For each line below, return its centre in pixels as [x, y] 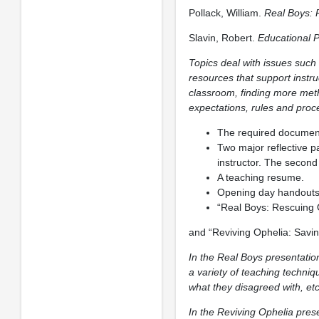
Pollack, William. [226, 13]
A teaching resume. [260, 177]
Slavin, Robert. [223, 38]
